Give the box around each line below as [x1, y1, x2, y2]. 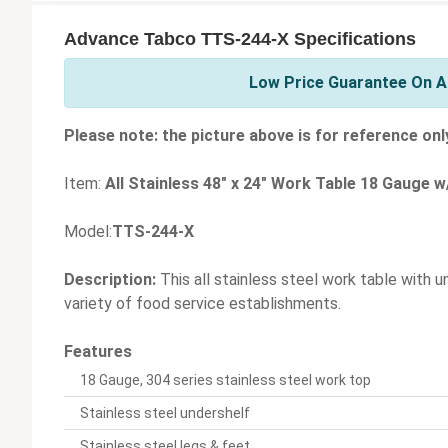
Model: [64, 222, 112, 242]
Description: [64, 270, 156, 290]
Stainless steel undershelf [80, 405, 250, 422]
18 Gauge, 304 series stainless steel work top [80, 372, 371, 389]
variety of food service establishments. [64, 294, 341, 314]
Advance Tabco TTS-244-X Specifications [64, 29, 416, 50]
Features [64, 342, 132, 362]
